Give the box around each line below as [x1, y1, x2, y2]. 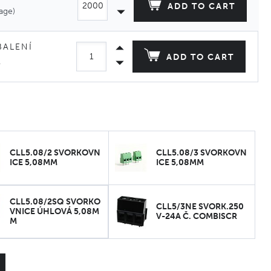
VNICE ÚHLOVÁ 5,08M [10, 206, 99, 217]
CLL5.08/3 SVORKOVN [156, 148, 247, 158]
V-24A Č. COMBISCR [156, 211, 237, 222]
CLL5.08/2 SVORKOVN [10, 148, 100, 158]
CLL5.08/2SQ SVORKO [10, 197, 100, 207]
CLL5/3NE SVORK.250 [156, 201, 244, 212]
